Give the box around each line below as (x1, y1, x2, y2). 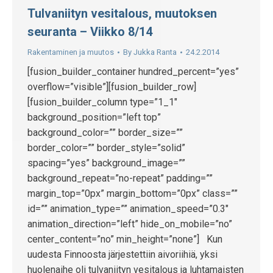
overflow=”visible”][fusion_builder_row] (27, 81, 196, 93)
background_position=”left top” (27, 112, 161, 123)
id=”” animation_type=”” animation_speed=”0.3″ (27, 203, 229, 214)
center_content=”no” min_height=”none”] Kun (27, 233, 222, 245)
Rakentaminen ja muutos (27, 48, 114, 57)
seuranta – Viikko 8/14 (27, 24, 152, 39)
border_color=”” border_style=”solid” (27, 142, 185, 154)
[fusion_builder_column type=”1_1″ (27, 96, 177, 108)
